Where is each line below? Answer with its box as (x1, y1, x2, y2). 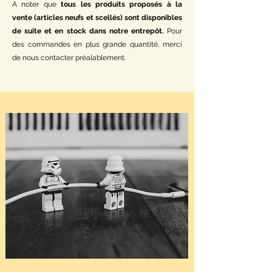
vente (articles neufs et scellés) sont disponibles (12, 13, 182, 22)
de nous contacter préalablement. (12, 53, 126, 63)
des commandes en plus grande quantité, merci (12, 40, 182, 49)
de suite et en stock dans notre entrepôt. (12, 27, 164, 36)
